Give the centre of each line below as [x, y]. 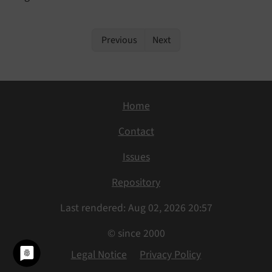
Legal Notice [99, 255]
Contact [136, 132]
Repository [136, 183]
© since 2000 [136, 234]
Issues [136, 157]
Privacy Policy [171, 255]
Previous [118, 40]
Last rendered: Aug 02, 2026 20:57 [136, 208]
